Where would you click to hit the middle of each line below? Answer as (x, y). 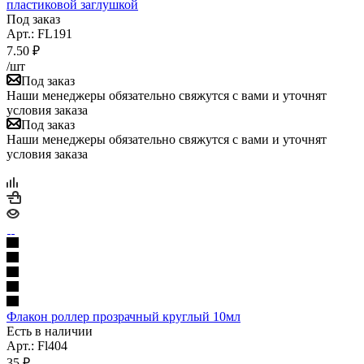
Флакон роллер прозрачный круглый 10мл (123, 316)
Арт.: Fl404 (37, 345)
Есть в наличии (50, 331)
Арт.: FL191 (39, 33)
